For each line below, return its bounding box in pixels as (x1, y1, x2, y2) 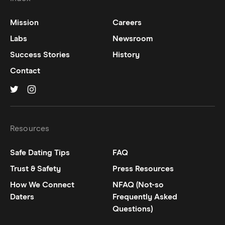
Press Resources (113, 165, 174, 173)
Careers (113, 19, 142, 27)
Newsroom (113, 35, 153, 43)
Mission (10, 19, 39, 27)
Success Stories (10, 51, 70, 59)
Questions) (113, 205, 153, 213)
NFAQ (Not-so (113, 181, 164, 189)
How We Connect (10, 181, 74, 189)
